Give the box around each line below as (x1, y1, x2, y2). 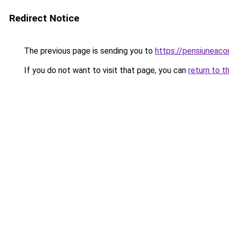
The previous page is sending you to (22, 46, 155, 56)
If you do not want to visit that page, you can (22, 65, 188, 75)
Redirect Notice (9, 12, 79, 24)
